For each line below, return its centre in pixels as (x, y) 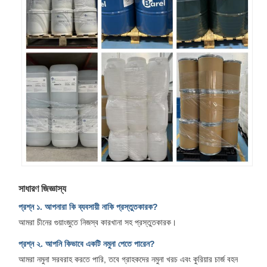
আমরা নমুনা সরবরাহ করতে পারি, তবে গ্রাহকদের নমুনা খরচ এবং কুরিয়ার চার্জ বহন (128, 259)
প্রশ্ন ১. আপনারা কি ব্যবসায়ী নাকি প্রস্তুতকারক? (88, 207)
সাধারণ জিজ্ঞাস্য (42, 188)
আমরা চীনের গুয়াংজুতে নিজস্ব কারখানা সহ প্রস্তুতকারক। (97, 222)
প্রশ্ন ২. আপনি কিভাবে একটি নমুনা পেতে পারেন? (87, 243)
